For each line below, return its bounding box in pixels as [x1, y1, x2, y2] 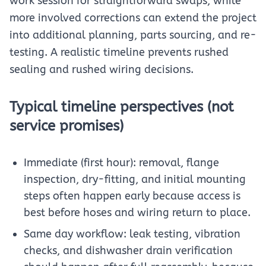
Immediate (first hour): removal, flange [24, 156, 219, 169]
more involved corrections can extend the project [9, 11, 256, 24]
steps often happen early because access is [24, 189, 240, 202]
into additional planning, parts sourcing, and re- [9, 28, 256, 42]
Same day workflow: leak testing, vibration [24, 227, 240, 240]
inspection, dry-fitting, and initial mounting [24, 173, 246, 186]
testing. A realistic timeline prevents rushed [9, 46, 229, 59]
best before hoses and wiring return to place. [24, 206, 251, 219]
